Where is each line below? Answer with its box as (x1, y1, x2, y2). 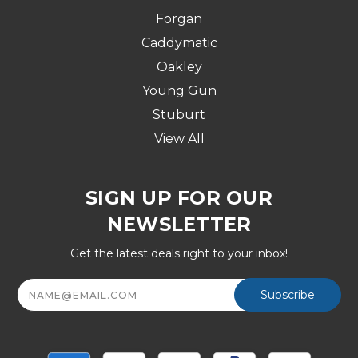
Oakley (156, 59, 202, 75)
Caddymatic (141, 35, 217, 51)
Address (17, 288, 67, 303)
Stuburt (153, 107, 205, 123)
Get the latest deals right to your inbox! (70, 246, 288, 261)
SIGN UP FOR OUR (86, 186, 272, 210)
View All (153, 131, 205, 147)
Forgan (156, 11, 202, 27)
